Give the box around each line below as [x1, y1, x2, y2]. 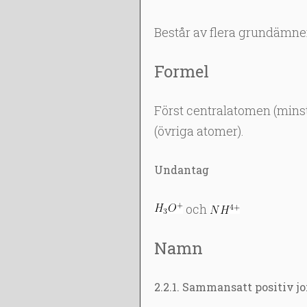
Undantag [153, 162, 209, 177]
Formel [153, 60, 209, 82]
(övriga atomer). [153, 123, 244, 139]
